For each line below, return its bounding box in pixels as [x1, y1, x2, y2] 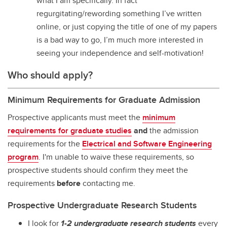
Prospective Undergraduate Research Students [8, 198, 197, 212]
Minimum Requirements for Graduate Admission [8, 93, 200, 106]
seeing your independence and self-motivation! [36, 47, 204, 59]
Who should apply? [8, 67, 93, 82]
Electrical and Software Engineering [82, 137, 212, 149]
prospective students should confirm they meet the [8, 164, 188, 176]
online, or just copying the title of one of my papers [36, 20, 217, 32]
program [8, 150, 39, 163]
